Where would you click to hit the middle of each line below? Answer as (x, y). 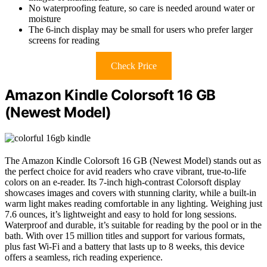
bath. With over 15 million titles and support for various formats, (125, 235)
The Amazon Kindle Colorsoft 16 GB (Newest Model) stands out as (133, 160)
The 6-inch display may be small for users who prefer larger (141, 29)
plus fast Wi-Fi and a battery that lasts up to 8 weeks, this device (125, 246)
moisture (45, 18)
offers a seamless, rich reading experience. (84, 257)
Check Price (133, 66)
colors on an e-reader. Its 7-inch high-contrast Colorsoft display (123, 182)
